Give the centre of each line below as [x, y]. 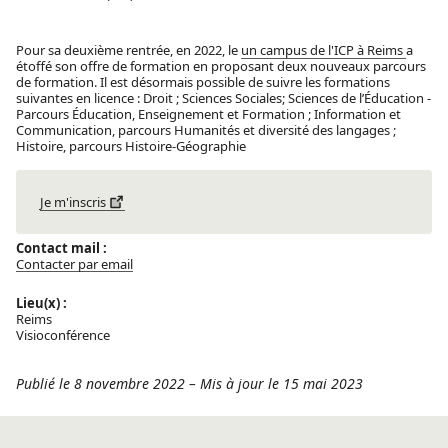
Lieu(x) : [41, 302]
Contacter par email [74, 264]
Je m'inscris [73, 201]
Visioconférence [63, 334]
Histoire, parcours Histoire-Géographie [131, 145]
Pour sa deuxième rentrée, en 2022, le [128, 49]
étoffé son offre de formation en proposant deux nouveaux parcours [221, 65]
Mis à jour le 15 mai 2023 [281, 383]
